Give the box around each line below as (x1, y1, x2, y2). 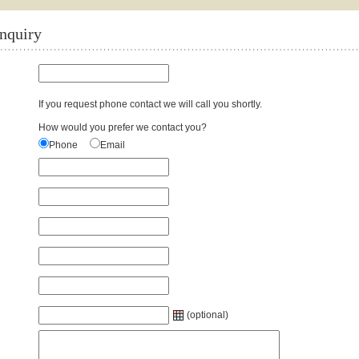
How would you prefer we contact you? (38, 122, 207, 133)
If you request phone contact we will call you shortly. (38, 99, 262, 110)
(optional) (187, 309, 228, 321)
